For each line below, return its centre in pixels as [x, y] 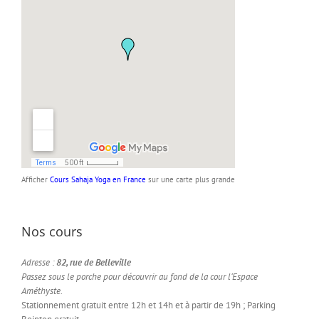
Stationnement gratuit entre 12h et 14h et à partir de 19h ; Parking [148, 305]
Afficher [36, 179]
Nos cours [52, 231]
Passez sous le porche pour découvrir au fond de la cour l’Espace [140, 276]
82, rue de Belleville [94, 262]
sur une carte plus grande [190, 179]
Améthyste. [42, 291]
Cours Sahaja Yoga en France [98, 179]
